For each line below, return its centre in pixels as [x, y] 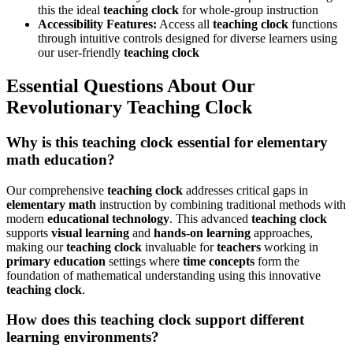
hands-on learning [202, 232]
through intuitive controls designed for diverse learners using [188, 39]
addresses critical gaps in [245, 190]
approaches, [282, 232]
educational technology [108, 218]
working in [290, 247]
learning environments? [83, 337]
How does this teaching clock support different [155, 320]
